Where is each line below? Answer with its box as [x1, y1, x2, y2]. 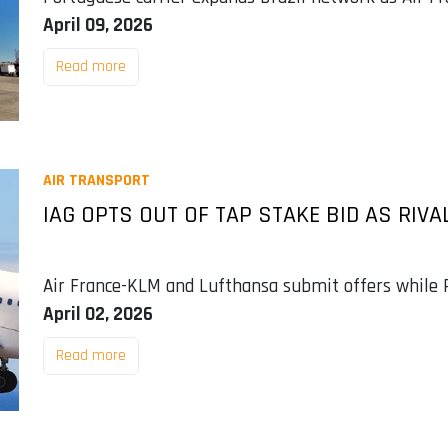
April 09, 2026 [42, 12, 153, 38]
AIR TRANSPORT [42, 170, 150, 192]
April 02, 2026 [42, 302, 153, 328]
